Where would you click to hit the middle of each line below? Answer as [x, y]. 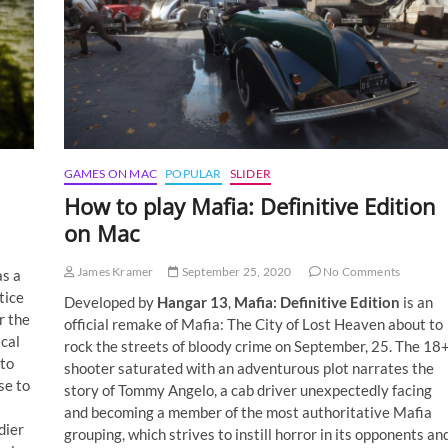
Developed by [110, 302]
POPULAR [193, 174]
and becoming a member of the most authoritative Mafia [247, 412]
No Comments [360, 272]
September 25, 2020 [235, 272]
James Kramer [114, 272]
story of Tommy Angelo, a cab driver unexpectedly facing [247, 390]
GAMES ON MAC [110, 174]
